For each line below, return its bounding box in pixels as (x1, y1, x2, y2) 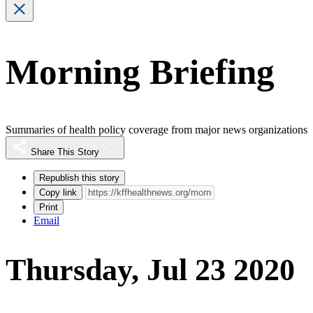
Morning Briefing (6, 52, 275, 92)
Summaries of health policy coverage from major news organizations (6, 123, 307, 136)
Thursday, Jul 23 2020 (6, 253, 295, 288)
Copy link (39, 187, 77, 198)
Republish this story (39, 172, 119, 183)
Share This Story (31, 146, 99, 157)
